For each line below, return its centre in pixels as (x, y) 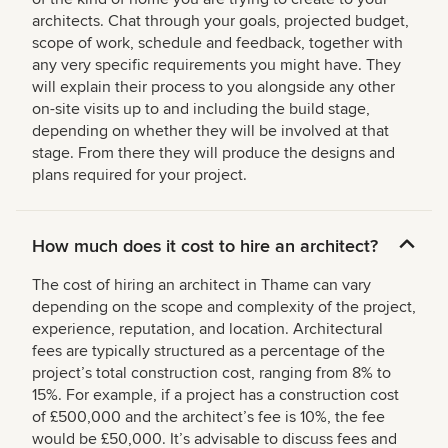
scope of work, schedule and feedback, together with (217, 43)
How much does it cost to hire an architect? (205, 246)
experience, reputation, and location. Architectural (207, 329)
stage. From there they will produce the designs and (213, 153)
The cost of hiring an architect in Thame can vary (201, 285)
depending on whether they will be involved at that (210, 131)
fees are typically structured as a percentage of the (208, 351)
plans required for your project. (139, 175)
